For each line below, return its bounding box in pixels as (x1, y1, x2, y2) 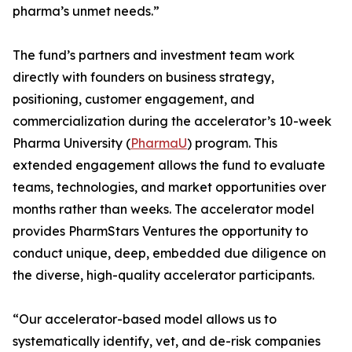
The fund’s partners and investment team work (13, 47, 295, 64)
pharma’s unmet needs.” (13, 3, 159, 20)
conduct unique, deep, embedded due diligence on (13, 245, 326, 262)
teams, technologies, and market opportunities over (13, 179, 326, 196)
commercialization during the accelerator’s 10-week (13, 113, 332, 130)
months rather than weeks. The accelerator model (13, 201, 314, 218)
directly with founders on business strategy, (13, 69, 274, 86)
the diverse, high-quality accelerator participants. (13, 267, 314, 284)
